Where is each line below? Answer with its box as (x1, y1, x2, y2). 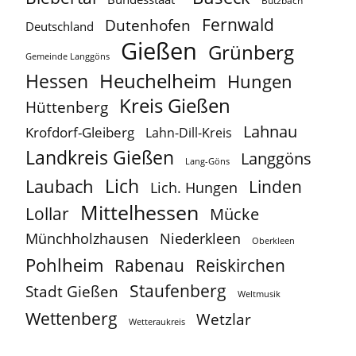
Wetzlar (196, 308, 251, 330)
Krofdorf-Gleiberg (25, 122, 134, 141)
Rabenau (114, 253, 184, 277)
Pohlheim (25, 253, 103, 277)
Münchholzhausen (25, 228, 149, 248)
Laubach (25, 174, 94, 198)
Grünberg (208, 38, 294, 65)
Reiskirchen (195, 253, 285, 277)
